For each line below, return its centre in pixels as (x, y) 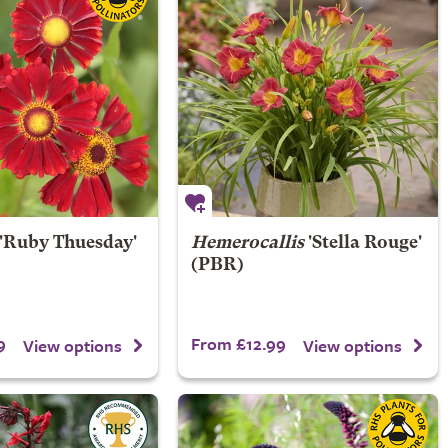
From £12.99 (238, 343)
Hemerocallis (247, 243)
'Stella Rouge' (362, 243)
